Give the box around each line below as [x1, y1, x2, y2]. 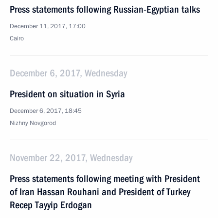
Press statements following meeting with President [10, 173, 200, 184]
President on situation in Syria [10, 88, 125, 100]
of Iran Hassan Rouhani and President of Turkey [10, 186, 190, 198]
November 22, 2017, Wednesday [10, 152, 132, 163]
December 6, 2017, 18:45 [10, 107, 82, 115]
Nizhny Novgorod [10, 119, 56, 127]
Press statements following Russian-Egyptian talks [10, 3, 200, 15]
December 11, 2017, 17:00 [10, 22, 86, 31]
